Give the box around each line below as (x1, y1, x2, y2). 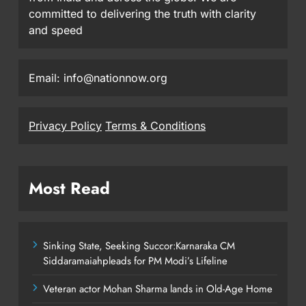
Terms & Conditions (105, 118, 206, 133)
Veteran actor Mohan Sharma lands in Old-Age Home (43, 281, 273, 296)
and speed (29, 23, 83, 37)
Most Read (29, 176, 110, 200)
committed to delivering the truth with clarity (29, 6, 256, 20)
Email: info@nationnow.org (29, 70, 167, 85)
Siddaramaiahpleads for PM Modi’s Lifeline (43, 253, 227, 268)
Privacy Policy (29, 118, 102, 133)
